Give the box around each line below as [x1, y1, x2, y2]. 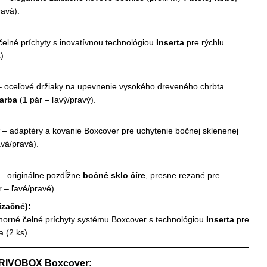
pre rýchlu [184, 37, 224, 47]
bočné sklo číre [83, 170, 145, 180]
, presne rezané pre [145, 170, 220, 180]
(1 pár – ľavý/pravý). [17, 95, 96, 105]
